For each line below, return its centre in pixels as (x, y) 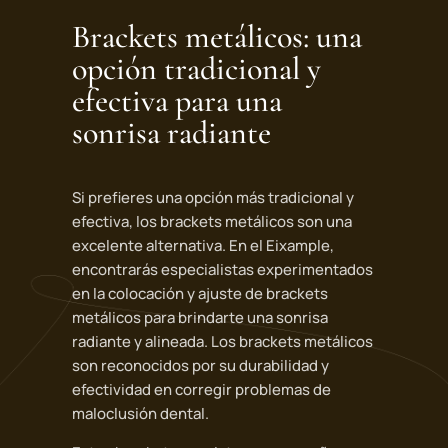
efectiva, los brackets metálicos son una (211, 222)
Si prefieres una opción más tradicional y (212, 198)
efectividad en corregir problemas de (201, 390)
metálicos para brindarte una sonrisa (199, 318)
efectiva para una (176, 101)
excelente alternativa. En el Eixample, (202, 246)
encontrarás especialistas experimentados (222, 270)
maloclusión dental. (140, 414)
